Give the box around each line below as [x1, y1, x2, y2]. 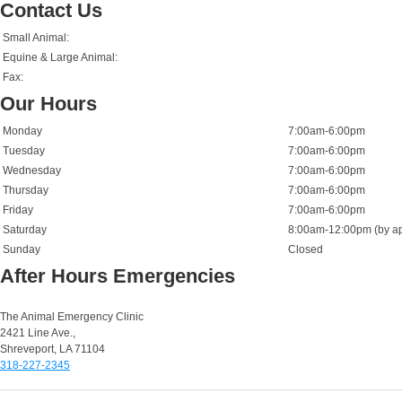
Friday [3, 203, 33, 216]
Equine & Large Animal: [3, 50, 118, 64]
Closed [288, 242, 323, 256]
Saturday [3, 223, 47, 236]
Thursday [3, 183, 48, 197]
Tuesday [3, 144, 45, 157]
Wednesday [3, 163, 61, 177]
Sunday [3, 242, 40, 256]
